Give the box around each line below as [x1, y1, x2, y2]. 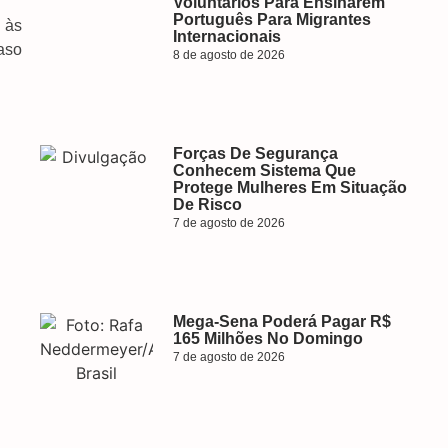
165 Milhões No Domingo [172, 330, 363, 347]
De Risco [172, 196, 242, 213]
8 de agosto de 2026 [172, 48, 285, 62]
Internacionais [172, 28, 281, 45]
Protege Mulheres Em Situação [172, 179, 407, 196]
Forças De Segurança [172, 145, 338, 162]
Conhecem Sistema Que [172, 162, 356, 179]
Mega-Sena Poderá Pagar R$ [172, 313, 391, 330]
